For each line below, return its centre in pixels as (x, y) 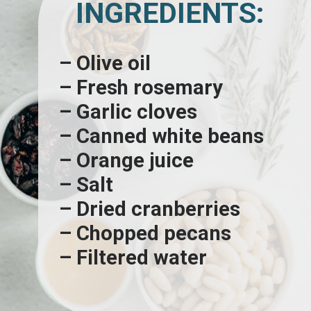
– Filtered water (133, 257)
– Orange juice (126, 160)
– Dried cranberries (149, 209)
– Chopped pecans (145, 233)
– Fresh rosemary (141, 87)
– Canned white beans (161, 136)
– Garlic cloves (128, 111)
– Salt (86, 184)
